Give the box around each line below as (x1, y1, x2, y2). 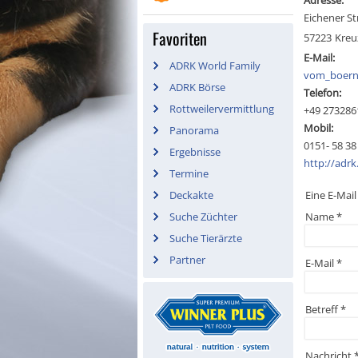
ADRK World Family (169, 58, 261, 73)
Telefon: (304, 86, 341, 100)
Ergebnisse (169, 145, 221, 159)
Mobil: (304, 121, 333, 135)
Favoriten (153, 26, 207, 50)
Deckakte (169, 188, 213, 202)
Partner (169, 253, 205, 267)
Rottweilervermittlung (169, 101, 274, 116)
